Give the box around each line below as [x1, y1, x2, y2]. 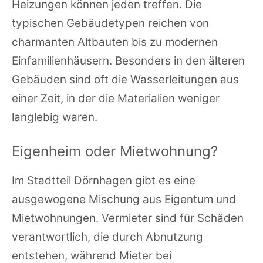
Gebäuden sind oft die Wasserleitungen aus [12, 73, 239, 86]
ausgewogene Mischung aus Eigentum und [12, 193, 236, 207]
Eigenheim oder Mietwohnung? [12, 143, 218, 160]
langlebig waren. [12, 110, 97, 124]
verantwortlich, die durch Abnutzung [12, 230, 203, 244]
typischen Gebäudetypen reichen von [12, 16, 209, 30]
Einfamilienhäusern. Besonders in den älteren [12, 54, 245, 68]
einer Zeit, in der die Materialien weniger [12, 92, 220, 105]
